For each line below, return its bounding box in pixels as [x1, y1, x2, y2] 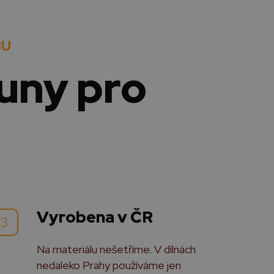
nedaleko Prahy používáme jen [36, 258, 181, 272]
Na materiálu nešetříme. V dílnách [36, 242, 196, 256]
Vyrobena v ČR [36, 207, 153, 228]
